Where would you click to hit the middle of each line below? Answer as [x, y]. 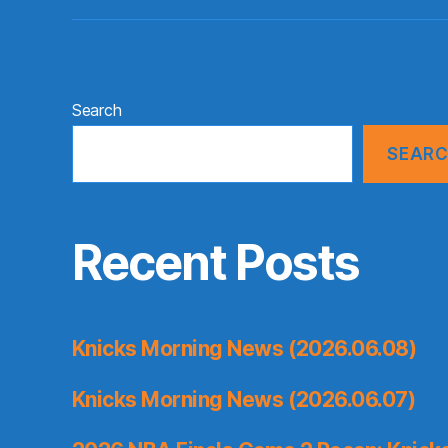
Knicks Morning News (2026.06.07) [244, 400]
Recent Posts [216, 263]
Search [97, 110]
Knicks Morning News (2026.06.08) [244, 349]
